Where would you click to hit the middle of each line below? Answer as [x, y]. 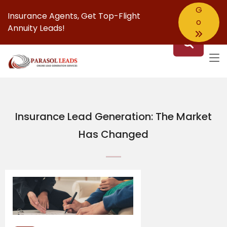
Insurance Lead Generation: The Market [113, 117]
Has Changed [113, 134]
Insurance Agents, [44, 16]
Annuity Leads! [36, 28]
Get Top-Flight [111, 16]
